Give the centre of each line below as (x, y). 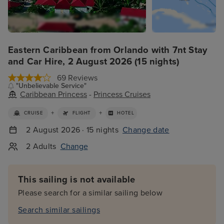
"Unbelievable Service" (51, 86)
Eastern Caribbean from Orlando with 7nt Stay (108, 50)
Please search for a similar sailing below (90, 193)
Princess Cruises (122, 94)
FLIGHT (82, 113)
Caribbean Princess (53, 94)
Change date (146, 130)
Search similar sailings (59, 210)
